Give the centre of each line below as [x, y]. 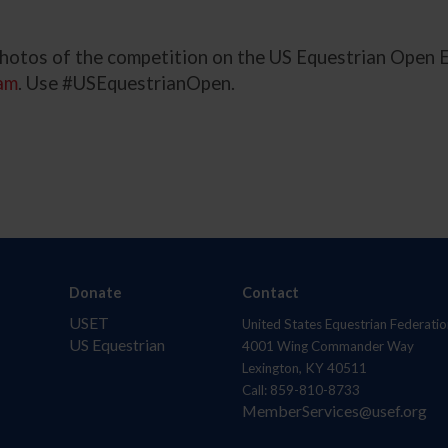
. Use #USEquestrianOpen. [127, 83]
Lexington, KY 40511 [304, 368]
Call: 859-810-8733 [300, 390]
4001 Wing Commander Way [327, 346]
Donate [96, 293]
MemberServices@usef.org [334, 411]
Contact [270, 293]
